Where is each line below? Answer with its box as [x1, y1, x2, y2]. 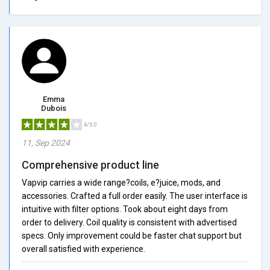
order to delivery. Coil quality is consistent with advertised [22, 217, 237, 227]
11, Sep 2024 [22, 137, 70, 148]
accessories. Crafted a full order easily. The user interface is [22, 190, 248, 201]
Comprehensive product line [22, 158, 159, 171]
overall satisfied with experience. [22, 243, 145, 254]
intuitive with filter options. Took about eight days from [22, 204, 228, 214]
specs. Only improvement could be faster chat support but [22, 230, 242, 240]
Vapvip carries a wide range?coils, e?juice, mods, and [22, 177, 221, 187]
